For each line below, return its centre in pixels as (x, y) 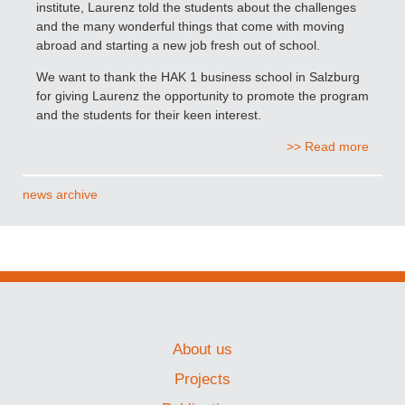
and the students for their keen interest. (149, 114)
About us (202, 349)
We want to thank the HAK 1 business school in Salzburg (198, 76)
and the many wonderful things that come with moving (190, 26)
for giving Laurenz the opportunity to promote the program (202, 95)
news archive (60, 194)
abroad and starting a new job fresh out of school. (178, 45)
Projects (202, 379)
